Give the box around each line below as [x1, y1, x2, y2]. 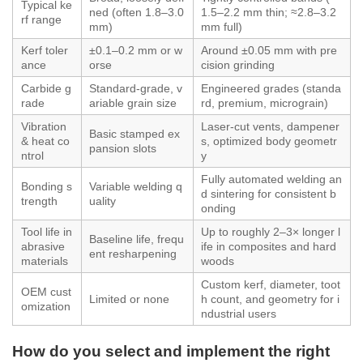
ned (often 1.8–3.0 [89, 6, 184, 19]
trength [21, 194, 58, 208]
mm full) [201, 20, 242, 34]
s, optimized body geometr [201, 135, 337, 148]
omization [21, 300, 70, 314]
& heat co [21, 135, 70, 148]
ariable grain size [89, 96, 177, 110]
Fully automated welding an [201, 173, 342, 186]
